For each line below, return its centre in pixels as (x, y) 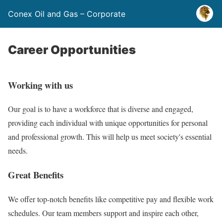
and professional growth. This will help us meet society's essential (110, 137)
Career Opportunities (72, 50)
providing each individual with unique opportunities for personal (108, 123)
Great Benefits (36, 175)
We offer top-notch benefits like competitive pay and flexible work (111, 199)
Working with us (40, 85)
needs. (18, 151)
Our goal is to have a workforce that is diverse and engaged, (101, 109)
